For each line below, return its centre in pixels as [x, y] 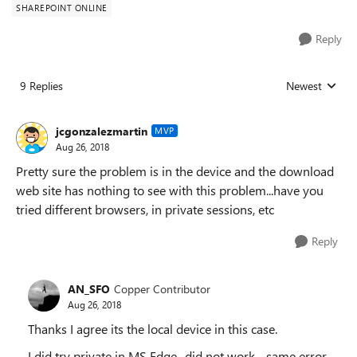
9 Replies [41, 86]
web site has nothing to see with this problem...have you [170, 190]
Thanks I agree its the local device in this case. [153, 329]
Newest [304, 86]
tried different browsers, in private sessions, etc [145, 209]
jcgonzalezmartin [102, 131]
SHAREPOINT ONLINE [62, 8]
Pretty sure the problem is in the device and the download [175, 171]
